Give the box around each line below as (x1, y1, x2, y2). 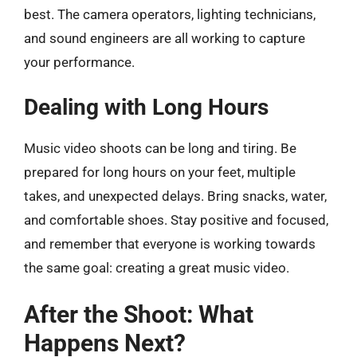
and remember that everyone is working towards (24, 236, 316, 252)
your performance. (24, 53, 135, 70)
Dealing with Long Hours (24, 94, 269, 120)
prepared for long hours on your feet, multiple (24, 164, 296, 180)
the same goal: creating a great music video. (24, 260, 289, 276)
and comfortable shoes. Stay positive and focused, (24, 212, 328, 228)
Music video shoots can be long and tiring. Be (24, 140, 296, 156)
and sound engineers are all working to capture (24, 29, 305, 46)
